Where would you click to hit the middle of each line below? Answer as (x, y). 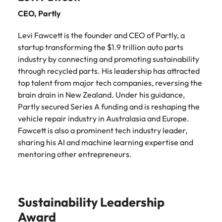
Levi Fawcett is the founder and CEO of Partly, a (101, 35)
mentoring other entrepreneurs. (75, 154)
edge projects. (166, 10)
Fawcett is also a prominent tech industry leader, (103, 130)
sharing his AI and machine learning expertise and (106, 142)
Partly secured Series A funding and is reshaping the (109, 107)
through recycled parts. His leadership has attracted (109, 71)
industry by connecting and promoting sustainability (109, 59)
